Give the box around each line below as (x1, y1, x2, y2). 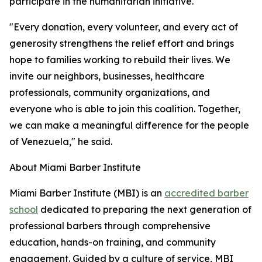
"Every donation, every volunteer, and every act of (9, 21, 238, 33)
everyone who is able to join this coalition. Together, (9, 103, 240, 115)
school (9, 204, 38, 216)
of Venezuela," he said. (9, 136, 112, 148)
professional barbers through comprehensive (9, 220, 211, 232)
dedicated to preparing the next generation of (38, 204, 251, 216)
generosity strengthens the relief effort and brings (9, 37, 234, 50)
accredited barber (164, 187, 249, 199)
